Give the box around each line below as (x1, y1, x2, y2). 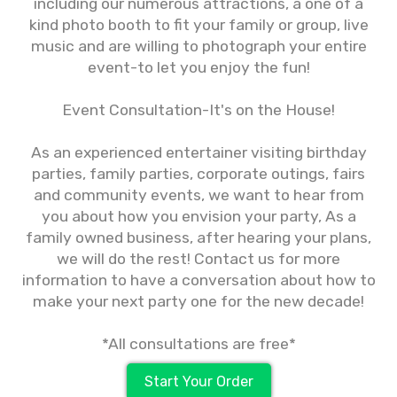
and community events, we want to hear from (33, 186, 364, 204)
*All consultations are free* (101, 335, 296, 353)
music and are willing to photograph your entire (30, 37, 367, 55)
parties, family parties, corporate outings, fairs (32, 165, 365, 183)
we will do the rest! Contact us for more (57, 250, 340, 268)
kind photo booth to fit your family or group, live (28, 16, 369, 34)
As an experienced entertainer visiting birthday (30, 144, 367, 161)
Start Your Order (144, 373, 253, 390)
